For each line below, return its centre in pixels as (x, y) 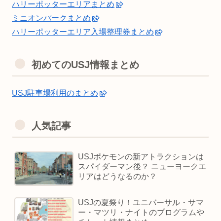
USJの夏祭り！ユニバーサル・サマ (141, 203)
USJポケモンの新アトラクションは (141, 157)
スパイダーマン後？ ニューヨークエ (142, 167)
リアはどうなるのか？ (118, 177)
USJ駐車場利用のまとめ (55, 93)
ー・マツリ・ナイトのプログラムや (141, 213)
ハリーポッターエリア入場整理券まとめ (83, 32)
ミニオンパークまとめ (51, 18)
